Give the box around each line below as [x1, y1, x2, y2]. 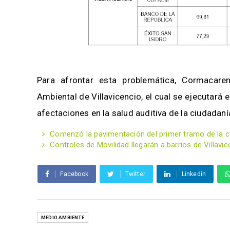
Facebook [60, 170, 89, 178]
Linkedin [181, 170, 206, 178]
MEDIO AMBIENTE [41, 215, 84, 220]
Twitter [125, 170, 146, 178]
